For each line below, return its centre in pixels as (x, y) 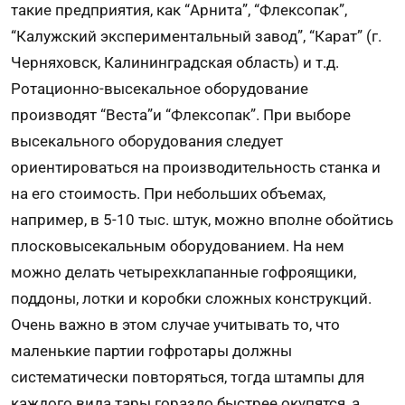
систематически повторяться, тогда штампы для (188, 377)
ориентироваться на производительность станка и (196, 167)
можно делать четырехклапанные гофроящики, (184, 272)
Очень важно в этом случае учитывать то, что (175, 324)
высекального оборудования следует (147, 141)
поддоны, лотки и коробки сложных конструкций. (191, 298)
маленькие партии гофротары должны (151, 350)
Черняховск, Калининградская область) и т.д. (175, 62)
